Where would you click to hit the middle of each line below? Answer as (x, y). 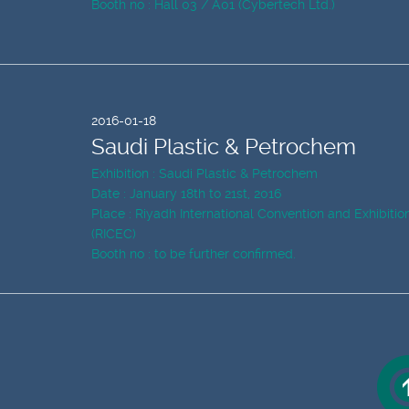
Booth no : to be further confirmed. (194, 254)
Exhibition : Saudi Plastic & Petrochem (204, 173)
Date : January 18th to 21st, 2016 (186, 194)
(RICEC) (114, 234)
